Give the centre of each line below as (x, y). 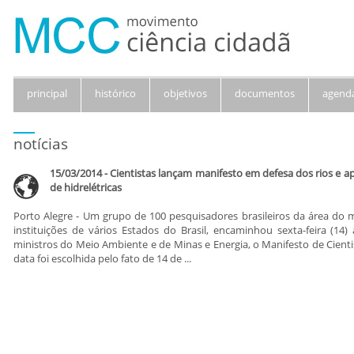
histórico (115, 93)
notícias (41, 144)
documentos (265, 93)
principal (47, 93)
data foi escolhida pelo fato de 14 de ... (102, 258)
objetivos (185, 93)
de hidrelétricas (86, 187)
